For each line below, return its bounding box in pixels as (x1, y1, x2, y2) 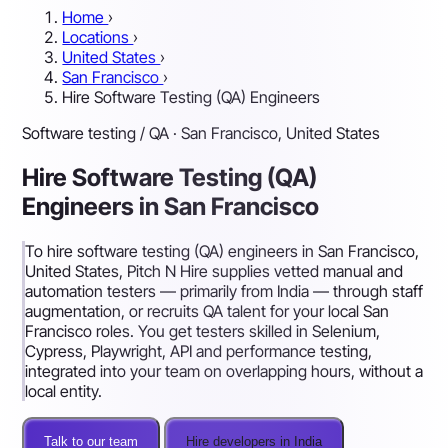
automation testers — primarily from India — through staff (25, 280, 424, 301)
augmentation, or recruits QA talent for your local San (25, 300, 390, 321)
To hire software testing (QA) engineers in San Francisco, (25, 240, 420, 261)
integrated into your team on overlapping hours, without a (25, 360, 424, 381)
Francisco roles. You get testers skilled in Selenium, (25, 320, 381, 341)
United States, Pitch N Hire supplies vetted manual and (25, 260, 404, 281)
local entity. (25, 380, 103, 401)
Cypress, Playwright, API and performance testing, (25, 340, 373, 361)
